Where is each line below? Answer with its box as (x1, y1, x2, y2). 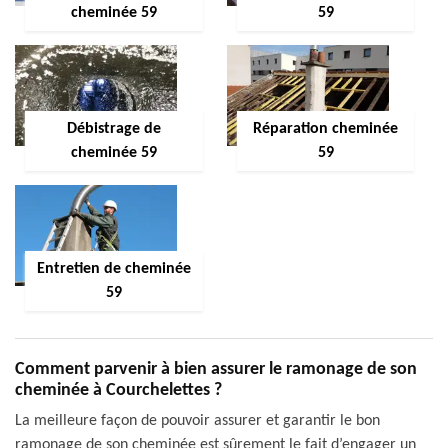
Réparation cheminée (253, 121, 398, 137)
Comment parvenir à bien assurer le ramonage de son (15, 360, 417, 379)
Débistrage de (66, 121, 161, 137)
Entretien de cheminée (36, 261, 191, 277)
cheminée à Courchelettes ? (15, 381, 222, 400)
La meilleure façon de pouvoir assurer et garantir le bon (15, 413, 380, 429)
